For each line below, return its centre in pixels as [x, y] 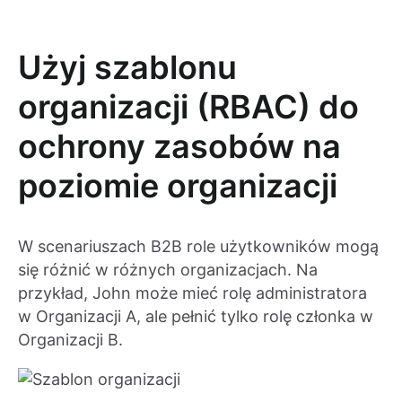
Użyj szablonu [127, 68]
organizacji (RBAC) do [188, 107]
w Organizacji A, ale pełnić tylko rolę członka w [196, 317]
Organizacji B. [70, 340]
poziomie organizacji [178, 186]
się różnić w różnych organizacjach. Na [168, 270]
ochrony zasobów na [179, 147]
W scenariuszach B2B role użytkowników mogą [198, 247]
